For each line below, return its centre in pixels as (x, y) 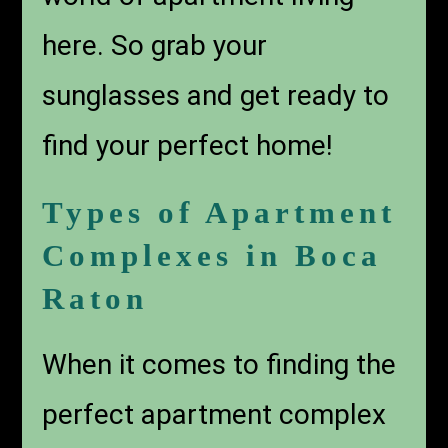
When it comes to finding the (219, 364)
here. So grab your (155, 45)
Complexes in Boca (212, 255)
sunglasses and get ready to (216, 95)
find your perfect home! (188, 145)
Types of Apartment (219, 212)
